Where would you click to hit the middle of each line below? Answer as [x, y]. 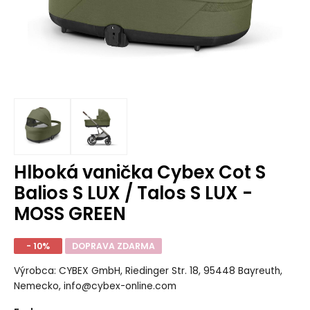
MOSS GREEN [70, 213]
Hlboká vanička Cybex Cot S [139, 172]
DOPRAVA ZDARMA [113, 246]
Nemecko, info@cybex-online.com [95, 286]
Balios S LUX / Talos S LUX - [133, 193]
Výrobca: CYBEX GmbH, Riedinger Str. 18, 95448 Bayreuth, [148, 271]
